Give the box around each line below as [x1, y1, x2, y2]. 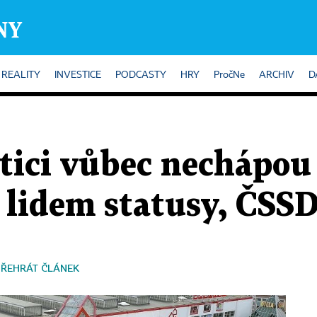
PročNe [214, 70, 245, 80]
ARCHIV [259, 70, 294, 80]
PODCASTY [115, 70, 166, 80]
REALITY [1, 70, 40, 80]
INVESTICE [54, 70, 101, 80]
